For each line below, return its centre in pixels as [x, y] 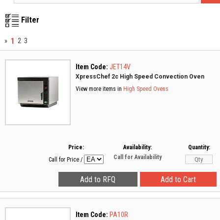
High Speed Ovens [146, 89]
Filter [30, 20]
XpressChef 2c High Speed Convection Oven [140, 77]
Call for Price [64, 160]
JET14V [120, 67]
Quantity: [199, 147]
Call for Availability [137, 157]
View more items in [99, 89]
